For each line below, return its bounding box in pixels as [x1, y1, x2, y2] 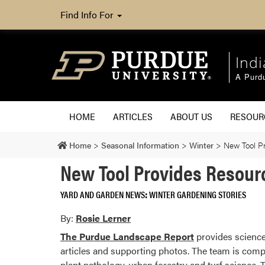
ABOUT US [170, 109, 212, 123]
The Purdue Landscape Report [60, 230, 194, 244]
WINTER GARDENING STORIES [149, 187, 246, 201]
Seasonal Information [101, 138, 179, 151]
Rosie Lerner [76, 211, 131, 225]
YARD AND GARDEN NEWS [60, 187, 145, 201]
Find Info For [60, 8, 116, 21]
